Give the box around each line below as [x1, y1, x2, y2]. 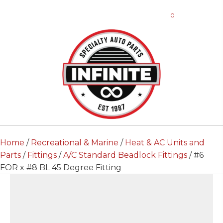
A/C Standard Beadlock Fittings [63, 150, 187, 160]
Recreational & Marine [31, 138, 118, 147]
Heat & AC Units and [125, 138, 205, 147]
